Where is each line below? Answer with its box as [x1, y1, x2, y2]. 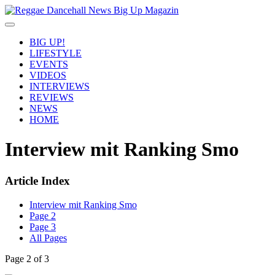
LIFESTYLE [29, 48, 82, 58]
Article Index [5, 174, 70, 187]
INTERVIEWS [29, 81, 90, 91]
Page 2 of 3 [5, 253, 49, 264]
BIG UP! [29, 37, 65, 47]
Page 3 [29, 221, 56, 232]
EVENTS [29, 59, 68, 69]
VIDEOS [29, 70, 66, 80]
